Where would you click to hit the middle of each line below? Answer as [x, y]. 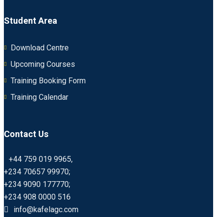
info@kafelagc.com [46, 209]
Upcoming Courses [43, 64]
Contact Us [26, 134]
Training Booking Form [48, 80]
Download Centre [40, 47]
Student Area [31, 20]
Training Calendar [39, 97]
